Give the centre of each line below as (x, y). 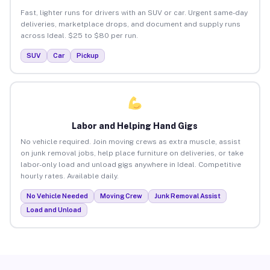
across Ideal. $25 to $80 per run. (79, 35)
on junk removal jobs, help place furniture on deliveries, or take (132, 153)
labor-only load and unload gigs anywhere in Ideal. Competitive (130, 164)
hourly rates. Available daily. (69, 176)
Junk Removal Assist (187, 196)
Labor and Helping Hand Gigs (135, 126)
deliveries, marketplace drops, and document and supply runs (130, 24)
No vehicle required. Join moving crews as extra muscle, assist (130, 141)
